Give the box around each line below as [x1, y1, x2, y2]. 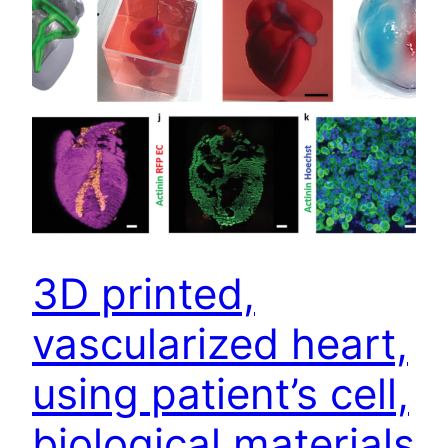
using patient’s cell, [32, 367, 409, 419]
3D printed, [32, 267, 255, 319]
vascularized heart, [32, 317, 408, 369]
